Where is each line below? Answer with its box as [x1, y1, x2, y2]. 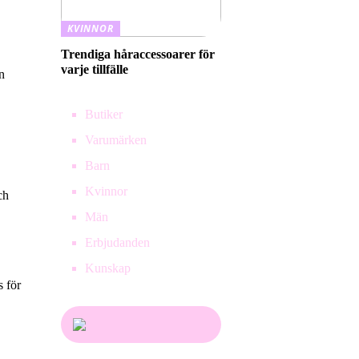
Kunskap [85, 261, 131, 275]
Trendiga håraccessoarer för [61, 47, 215, 61]
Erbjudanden [85, 236, 150, 249]
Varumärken [85, 133, 147, 147]
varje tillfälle [61, 63, 128, 76]
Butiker [85, 107, 123, 121]
